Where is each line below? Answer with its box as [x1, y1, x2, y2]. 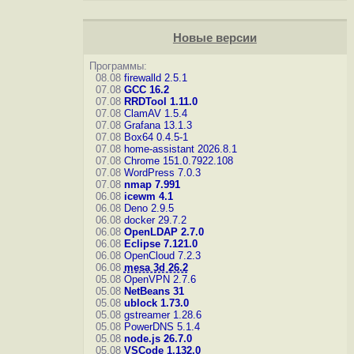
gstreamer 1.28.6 [123, 309, 201, 321]
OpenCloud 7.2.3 [123, 250, 201, 262]
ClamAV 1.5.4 [123, 107, 187, 119]
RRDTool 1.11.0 [123, 96, 198, 107]
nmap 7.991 [123, 179, 180, 190]
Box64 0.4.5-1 [123, 131, 188, 143]
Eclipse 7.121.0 [123, 238, 198, 250]
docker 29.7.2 [123, 214, 186, 226]
